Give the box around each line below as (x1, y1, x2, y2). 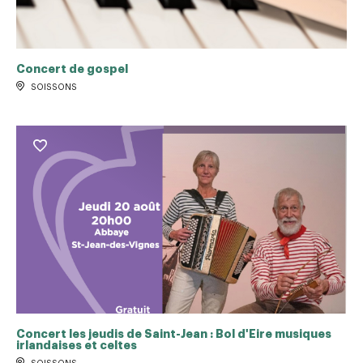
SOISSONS (28, 83, 77, 92)
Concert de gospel (16, 62, 128, 75)
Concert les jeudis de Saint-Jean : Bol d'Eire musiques (16, 328, 331, 340)
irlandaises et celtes (16, 340, 137, 352)
